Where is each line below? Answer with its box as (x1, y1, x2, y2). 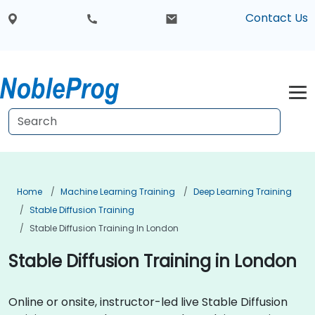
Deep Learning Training (193, 186, 292, 198)
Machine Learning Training (60, 186, 175, 198)
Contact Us (245, 10, 308, 27)
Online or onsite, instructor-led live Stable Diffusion (8, 294, 288, 310)
